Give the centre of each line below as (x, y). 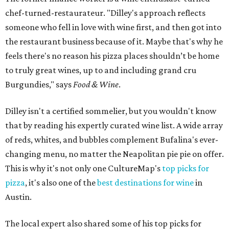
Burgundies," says (39, 84)
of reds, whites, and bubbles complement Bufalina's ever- (112, 140)
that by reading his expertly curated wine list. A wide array (114, 125)
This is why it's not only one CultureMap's (84, 168)
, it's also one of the (61, 182)
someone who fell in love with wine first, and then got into (113, 27)
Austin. (18, 197)
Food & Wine (96, 84)
